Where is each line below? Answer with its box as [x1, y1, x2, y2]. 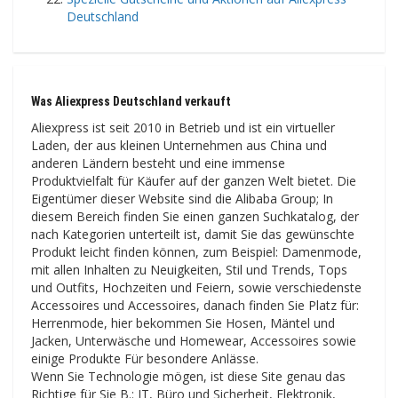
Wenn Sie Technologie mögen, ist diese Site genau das [31, 367, 346, 385]
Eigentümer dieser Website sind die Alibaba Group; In [31, 189, 333, 207]
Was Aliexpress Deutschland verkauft [31, 93, 231, 108]
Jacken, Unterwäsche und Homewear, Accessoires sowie [31, 331, 356, 349]
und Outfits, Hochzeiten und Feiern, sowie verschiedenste [31, 278, 362, 296]
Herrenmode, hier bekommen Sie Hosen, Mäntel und [31, 314, 335, 331]
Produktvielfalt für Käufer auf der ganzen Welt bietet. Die [31, 171, 356, 189]
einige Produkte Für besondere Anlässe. [31, 349, 259, 367]
